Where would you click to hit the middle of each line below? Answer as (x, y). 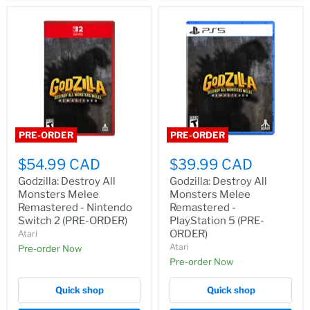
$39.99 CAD (211, 165)
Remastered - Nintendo (75, 208)
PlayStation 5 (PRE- (217, 221)
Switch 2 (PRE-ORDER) (73, 221)
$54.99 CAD (59, 165)
